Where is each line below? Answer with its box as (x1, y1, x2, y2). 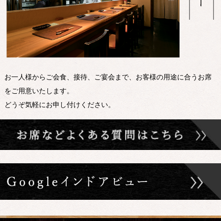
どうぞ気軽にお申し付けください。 (4, 101, 115, 109)
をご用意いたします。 (4, 87, 74, 95)
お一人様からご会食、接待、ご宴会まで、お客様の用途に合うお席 (4, 73, 212, 81)
